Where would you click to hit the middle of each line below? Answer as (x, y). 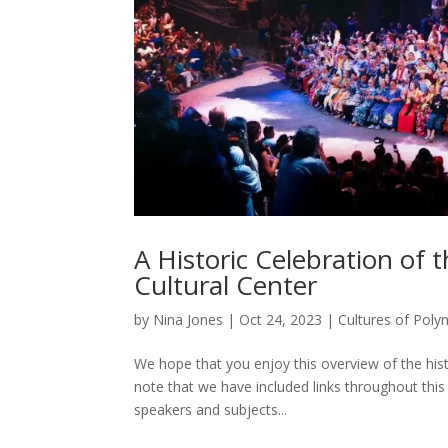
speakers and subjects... (211, 410)
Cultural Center (226, 285)
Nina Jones (188, 320)
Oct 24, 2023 (281, 320)
